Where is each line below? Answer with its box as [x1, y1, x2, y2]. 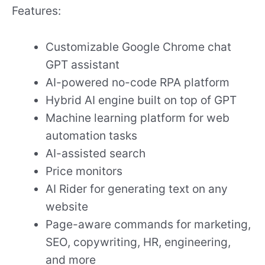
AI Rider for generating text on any [46, 181, 228, 196]
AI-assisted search [46, 146, 146, 160]
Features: [12, 4, 61, 18]
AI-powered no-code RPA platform [46, 75, 230, 89]
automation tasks [46, 128, 138, 143]
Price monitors [46, 163, 123, 178]
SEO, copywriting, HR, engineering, [46, 234, 231, 249]
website [46, 199, 89, 214]
